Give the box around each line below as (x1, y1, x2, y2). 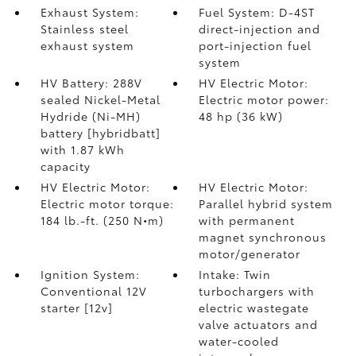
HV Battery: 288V (40, 75, 142, 91)
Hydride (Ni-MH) (40, 108, 141, 124)
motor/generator (199, 246, 301, 261)
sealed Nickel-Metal (40, 91, 161, 107)
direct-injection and (199, 21, 321, 37)
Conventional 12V (40, 283, 147, 299)
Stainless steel (40, 21, 129, 37)
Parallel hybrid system (199, 195, 334, 211)
